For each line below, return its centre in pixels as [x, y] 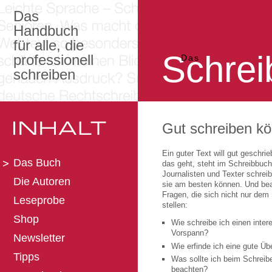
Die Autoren [42, 182]
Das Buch [37, 163]
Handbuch [46, 31]
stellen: [175, 205]
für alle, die [49, 45]
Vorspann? [190, 233]
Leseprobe [39, 200]
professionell [53, 60]
